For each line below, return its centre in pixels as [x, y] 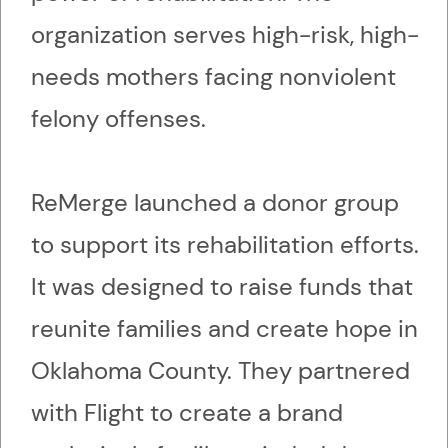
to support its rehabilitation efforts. [225, 245]
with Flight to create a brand [187, 413]
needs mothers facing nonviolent [213, 77]
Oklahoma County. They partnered [220, 371]
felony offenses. [118, 119]
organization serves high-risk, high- [225, 35]
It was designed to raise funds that [222, 287]
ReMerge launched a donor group [215, 203]
